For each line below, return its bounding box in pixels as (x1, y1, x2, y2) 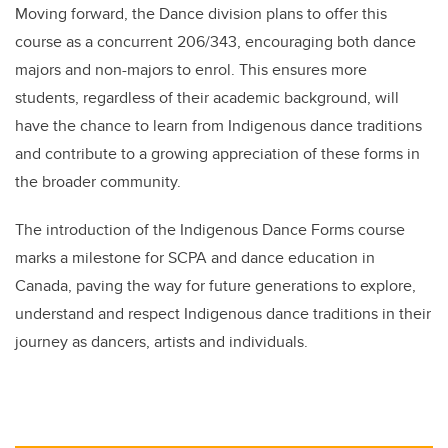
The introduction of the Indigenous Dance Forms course (15, 217, 405, 241)
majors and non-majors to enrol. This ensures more (15, 57, 367, 81)
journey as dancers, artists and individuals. (15, 329, 308, 353)
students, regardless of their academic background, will (15, 85, 399, 109)
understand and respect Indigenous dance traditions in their (15, 301, 431, 325)
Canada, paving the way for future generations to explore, (15, 273, 416, 297)
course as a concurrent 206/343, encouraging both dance (15, 29, 416, 53)
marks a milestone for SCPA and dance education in (15, 245, 375, 269)
